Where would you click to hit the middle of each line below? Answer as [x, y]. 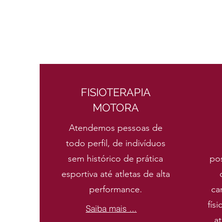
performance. [115, 189]
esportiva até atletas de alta [115, 174]
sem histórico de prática [115, 159]
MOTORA [115, 108]
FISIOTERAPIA [115, 92]
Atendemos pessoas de [115, 128]
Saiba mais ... [111, 208]
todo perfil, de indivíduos [115, 143]
